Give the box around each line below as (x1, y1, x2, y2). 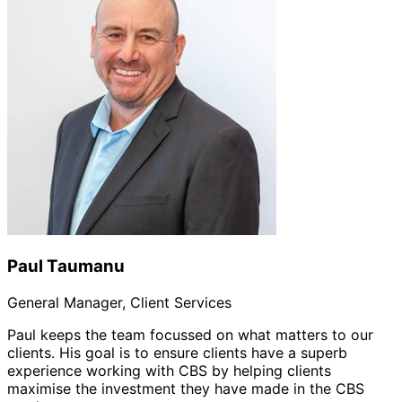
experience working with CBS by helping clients (7, 361, 331, 380)
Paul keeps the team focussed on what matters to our (7, 325, 373, 344)
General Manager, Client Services (7, 293, 232, 311)
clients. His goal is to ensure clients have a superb (7, 343, 347, 362)
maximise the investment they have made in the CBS (7, 379, 364, 398)
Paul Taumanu (7, 256, 125, 277)
